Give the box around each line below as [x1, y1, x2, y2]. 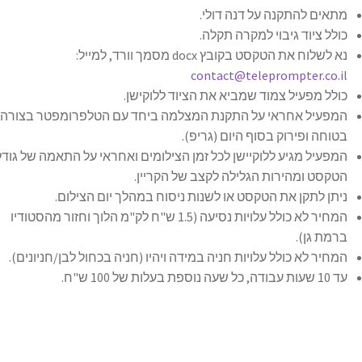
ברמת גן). [296, 229, 348, 246]
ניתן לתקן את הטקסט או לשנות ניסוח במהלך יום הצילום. [55, 188, 348, 205]
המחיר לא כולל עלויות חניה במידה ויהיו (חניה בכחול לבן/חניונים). [9, 249, 348, 266]
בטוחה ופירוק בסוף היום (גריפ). [182, 128, 348, 145]
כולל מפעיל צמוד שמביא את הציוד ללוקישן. [124, 87, 348, 104]
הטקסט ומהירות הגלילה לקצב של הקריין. [134, 168, 348, 185]
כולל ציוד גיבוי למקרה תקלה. [200, 27, 348, 44]
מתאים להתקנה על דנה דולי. [200, 6, 348, 23]
